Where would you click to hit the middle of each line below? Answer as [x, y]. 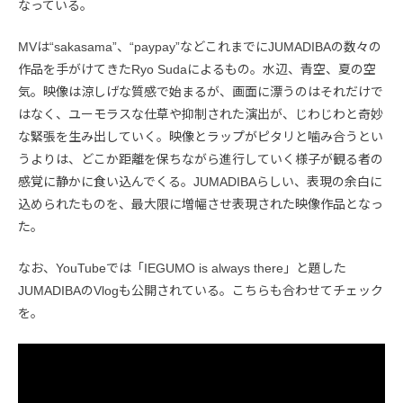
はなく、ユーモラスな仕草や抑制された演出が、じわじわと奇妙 [201, 114]
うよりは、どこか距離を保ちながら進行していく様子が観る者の [201, 159]
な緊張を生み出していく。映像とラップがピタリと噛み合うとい [201, 136]
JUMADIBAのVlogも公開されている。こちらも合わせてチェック [201, 290]
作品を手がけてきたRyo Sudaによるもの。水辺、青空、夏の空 [197, 69]
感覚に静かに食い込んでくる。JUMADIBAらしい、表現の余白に [200, 181]
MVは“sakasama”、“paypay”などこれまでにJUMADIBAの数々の [200, 46]
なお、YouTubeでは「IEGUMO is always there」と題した [182, 268]
